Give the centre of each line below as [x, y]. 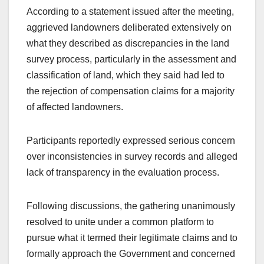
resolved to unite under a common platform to [120, 222]
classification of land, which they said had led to [126, 75]
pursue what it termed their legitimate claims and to [132, 237]
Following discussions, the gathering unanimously [131, 206]
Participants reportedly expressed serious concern [131, 140]
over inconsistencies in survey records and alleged [132, 156]
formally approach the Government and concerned [131, 253]
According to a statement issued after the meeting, [130, 11]
